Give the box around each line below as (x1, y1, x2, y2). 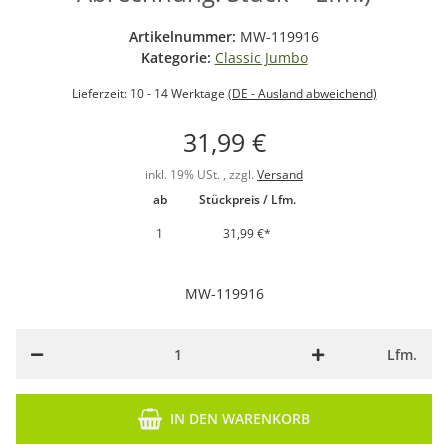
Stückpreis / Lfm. (198, 191, 296, 209)
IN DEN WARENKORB (170, 409, 310, 429)
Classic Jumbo (214, 48, 308, 68)
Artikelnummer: (129, 27, 240, 47)
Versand (257, 166, 303, 184)
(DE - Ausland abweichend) (227, 85, 377, 103)
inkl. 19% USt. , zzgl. (145, 166, 257, 184)
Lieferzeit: (71, 85, 130, 103)
